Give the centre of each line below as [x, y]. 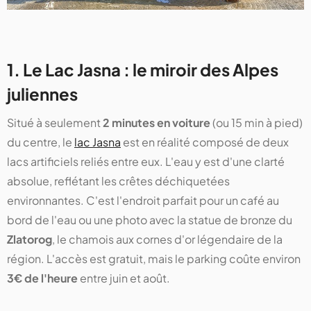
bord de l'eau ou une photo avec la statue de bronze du [150, 219]
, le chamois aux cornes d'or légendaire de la [167, 239]
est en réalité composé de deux [205, 142]
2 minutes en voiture [157, 122]
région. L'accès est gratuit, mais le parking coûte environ [154, 258]
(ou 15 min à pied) [257, 122]
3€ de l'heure [42, 278]
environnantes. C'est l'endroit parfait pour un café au [143, 200]
